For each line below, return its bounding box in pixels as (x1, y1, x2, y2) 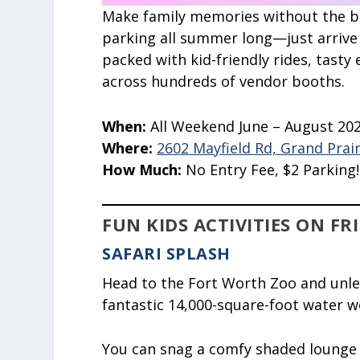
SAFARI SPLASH (102, 242, 231, 264)
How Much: (102, 159, 182, 179)
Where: (102, 137, 153, 157)
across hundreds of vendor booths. (102, 71, 346, 91)
